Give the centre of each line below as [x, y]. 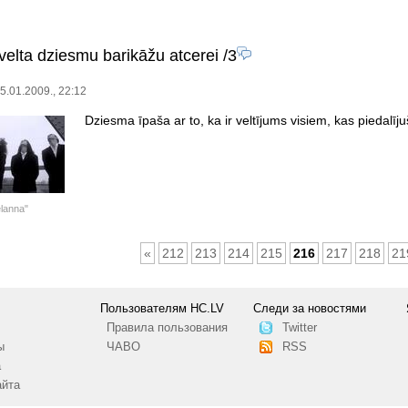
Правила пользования [167, 327]
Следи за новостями [310, 308]
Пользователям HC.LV [163, 308]
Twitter [299, 327]
